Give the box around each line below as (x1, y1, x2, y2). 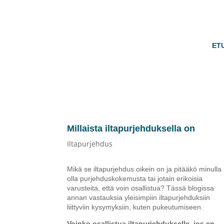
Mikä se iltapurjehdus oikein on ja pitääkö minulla (67, 164, 222, 173)
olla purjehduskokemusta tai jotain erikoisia (67, 174, 203, 182)
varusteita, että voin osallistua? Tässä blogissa (67, 183, 214, 192)
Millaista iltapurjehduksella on (67, 123, 195, 133)
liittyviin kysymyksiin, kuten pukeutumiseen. (67, 202, 203, 211)
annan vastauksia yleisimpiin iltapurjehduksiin (67, 193, 210, 201)
